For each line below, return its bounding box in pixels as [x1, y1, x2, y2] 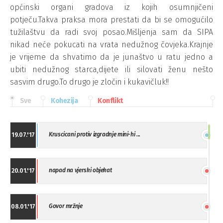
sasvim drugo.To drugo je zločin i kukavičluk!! [10, 77, 169, 87]
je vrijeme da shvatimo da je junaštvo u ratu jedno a [10, 52, 213, 62]
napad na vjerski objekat [49, 167, 112, 174]
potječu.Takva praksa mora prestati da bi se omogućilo [10, 15, 213, 24]
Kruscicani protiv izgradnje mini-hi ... [49, 131, 140, 138]
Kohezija [50, 96, 78, 105]
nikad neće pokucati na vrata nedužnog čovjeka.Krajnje [10, 40, 213, 49]
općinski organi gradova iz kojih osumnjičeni [10, 2, 213, 12]
